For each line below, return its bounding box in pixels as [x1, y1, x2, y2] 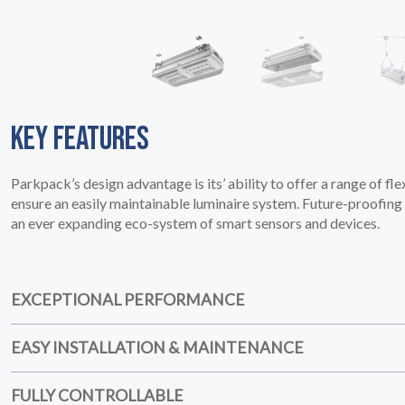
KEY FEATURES [11, 120, 149, 160]
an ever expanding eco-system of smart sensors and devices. [11, 214, 380, 232]
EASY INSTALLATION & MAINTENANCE [11, 338, 304, 358]
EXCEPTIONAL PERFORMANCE [11, 290, 245, 310]
